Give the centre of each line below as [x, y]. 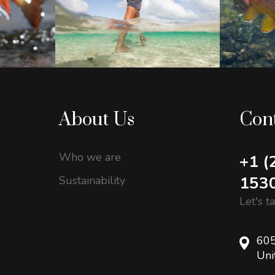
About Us [96, 120]
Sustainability [92, 181]
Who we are [90, 157]
